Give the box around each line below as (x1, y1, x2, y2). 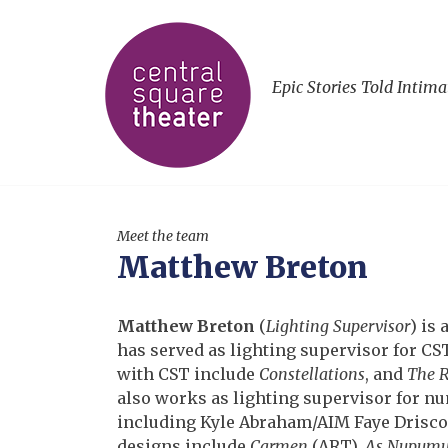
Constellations (259, 364, 365, 384)
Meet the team (117, 227, 209, 245)
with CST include (117, 364, 259, 384)
